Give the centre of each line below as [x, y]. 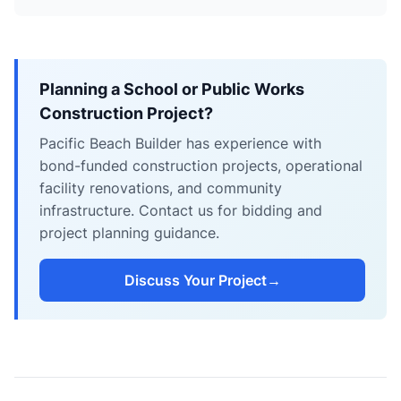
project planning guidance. [129, 233]
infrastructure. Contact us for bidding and [181, 210]
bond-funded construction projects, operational [201, 166]
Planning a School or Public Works [172, 89]
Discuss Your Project [195, 280]
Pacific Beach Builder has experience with [180, 143]
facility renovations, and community [161, 188]
